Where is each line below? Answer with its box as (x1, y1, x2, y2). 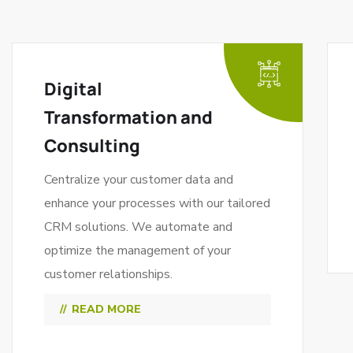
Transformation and (44, 106, 213, 129)
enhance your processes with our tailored (44, 195, 270, 212)
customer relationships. (44, 266, 173, 283)
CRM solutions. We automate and (44, 218, 232, 236)
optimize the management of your (44, 242, 231, 259)
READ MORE (72, 302, 141, 317)
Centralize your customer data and (44, 171, 233, 188)
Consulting (44, 134, 140, 158)
